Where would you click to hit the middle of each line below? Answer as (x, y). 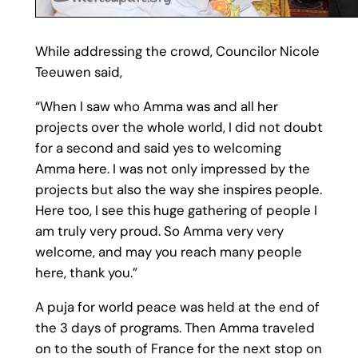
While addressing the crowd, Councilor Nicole (177, 52)
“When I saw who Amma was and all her (156, 106)
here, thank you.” (86, 272)
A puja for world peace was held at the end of (177, 306)
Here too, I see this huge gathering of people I (176, 210)
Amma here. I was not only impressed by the (172, 168)
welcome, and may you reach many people (168, 251)
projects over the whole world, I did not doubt (179, 127)
